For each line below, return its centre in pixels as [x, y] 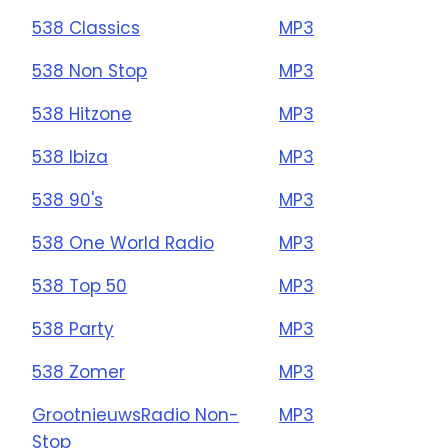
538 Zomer [78, 372]
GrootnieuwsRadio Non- [135, 415]
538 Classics [86, 28]
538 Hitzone [82, 114]
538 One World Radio [123, 243]
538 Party [73, 329]
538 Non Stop [89, 71]
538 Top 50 [79, 286]
